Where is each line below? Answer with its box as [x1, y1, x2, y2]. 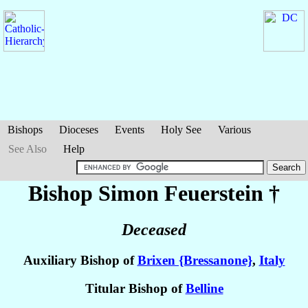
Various [218, 124, 251, 135]
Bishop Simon [28, 181, 164, 206]
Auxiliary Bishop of [23, 253, 137, 268]
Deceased [122, 221, 186, 239]
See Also [8, 143, 47, 155]
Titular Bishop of [85, 281, 186, 296]
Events [115, 124, 144, 135]
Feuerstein [164, 181, 263, 206]
